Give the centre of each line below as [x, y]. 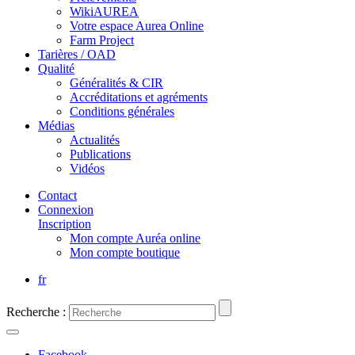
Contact [57, 195]
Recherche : [36, 311]
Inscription [65, 223]
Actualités [95, 139]
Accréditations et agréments [139, 97]
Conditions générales [122, 111]
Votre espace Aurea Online [137, 25]
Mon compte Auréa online [135, 238]
